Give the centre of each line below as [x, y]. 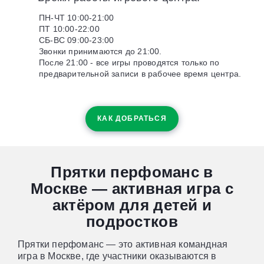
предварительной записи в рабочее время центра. [140, 73]
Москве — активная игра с [132, 188]
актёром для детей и [132, 205]
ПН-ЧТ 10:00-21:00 [77, 17]
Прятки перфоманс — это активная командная [123, 244]
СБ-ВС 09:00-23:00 [77, 40]
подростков [132, 221]
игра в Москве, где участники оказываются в [117, 256]
